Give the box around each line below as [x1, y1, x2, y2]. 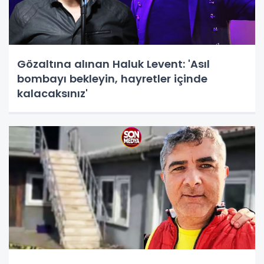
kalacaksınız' [17, 85, 88, 101]
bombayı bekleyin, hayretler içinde [17, 71, 207, 86]
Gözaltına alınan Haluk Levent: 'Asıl [17, 56, 210, 71]
